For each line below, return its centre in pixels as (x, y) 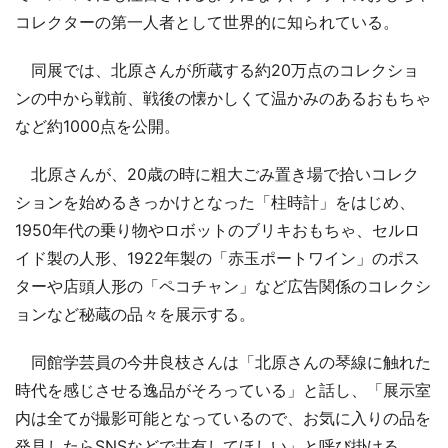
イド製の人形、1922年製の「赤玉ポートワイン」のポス (217, 257)
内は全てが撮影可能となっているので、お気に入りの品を (223, 417)
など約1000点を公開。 (97, 125)
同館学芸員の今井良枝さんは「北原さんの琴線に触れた (223, 361)
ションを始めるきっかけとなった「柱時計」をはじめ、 (215, 201)
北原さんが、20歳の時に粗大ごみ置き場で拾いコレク (217, 173)
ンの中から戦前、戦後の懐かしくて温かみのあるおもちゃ (223, 97)
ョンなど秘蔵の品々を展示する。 (135, 313)
